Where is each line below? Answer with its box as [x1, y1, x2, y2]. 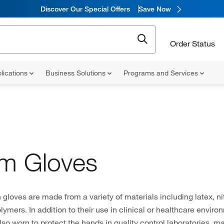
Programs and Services [123, 68, 200, 77]
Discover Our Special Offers [40, 4, 130, 13]
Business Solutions [45, 68, 107, 77]
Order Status [170, 38, 215, 48]
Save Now [138, 4, 171, 13]
